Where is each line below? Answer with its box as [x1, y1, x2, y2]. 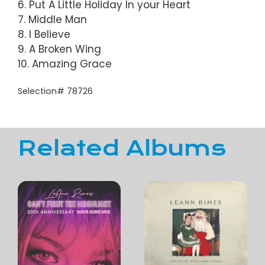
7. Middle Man [18, 12, 87, 27]
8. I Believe [18, 27, 70, 41]
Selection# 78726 [18, 85, 93, 97]
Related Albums [18, 135, 226, 161]
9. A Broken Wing [18, 41, 101, 56]
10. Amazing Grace [18, 56, 112, 71]
